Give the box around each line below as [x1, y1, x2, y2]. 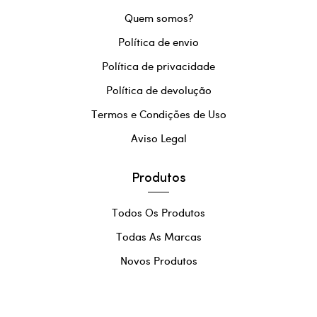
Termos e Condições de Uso [91, 106, 226, 121]
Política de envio [118, 34, 199, 49]
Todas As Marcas [115, 229, 202, 243]
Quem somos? [124, 10, 193, 25]
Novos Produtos [120, 253, 197, 267]
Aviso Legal [130, 130, 187, 145]
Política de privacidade [102, 58, 215, 73]
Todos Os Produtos [112, 204, 205, 219]
